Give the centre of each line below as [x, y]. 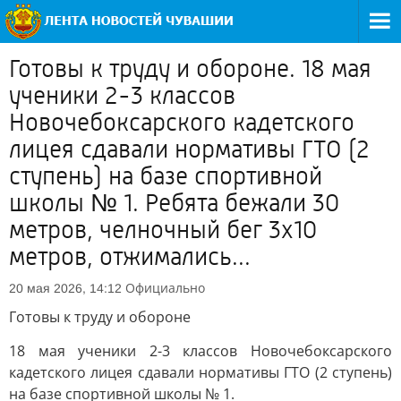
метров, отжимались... [130, 257]
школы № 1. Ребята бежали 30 [174, 203]
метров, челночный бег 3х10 [163, 230]
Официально [165, 288]
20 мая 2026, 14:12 [65, 288]
